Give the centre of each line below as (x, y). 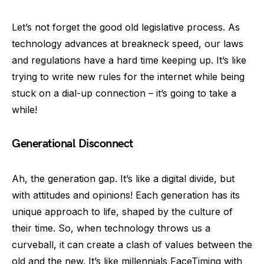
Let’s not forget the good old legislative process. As (126, 27)
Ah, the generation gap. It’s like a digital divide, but (123, 178)
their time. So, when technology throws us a (111, 228)
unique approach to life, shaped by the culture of (122, 211)
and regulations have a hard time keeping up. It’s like (129, 60)
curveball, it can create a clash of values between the (132, 244)
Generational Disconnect (72, 143)
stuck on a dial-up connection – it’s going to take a (124, 93)
